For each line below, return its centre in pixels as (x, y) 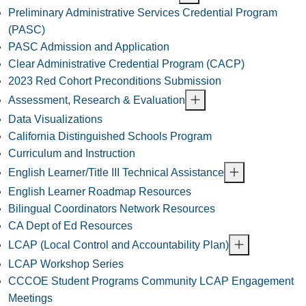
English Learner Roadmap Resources (100, 192)
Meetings (30, 298)
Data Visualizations (55, 120)
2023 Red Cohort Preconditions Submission (115, 81)
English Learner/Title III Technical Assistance (116, 173)
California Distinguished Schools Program (110, 137)
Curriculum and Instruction (72, 154)
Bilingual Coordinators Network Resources (112, 209)
